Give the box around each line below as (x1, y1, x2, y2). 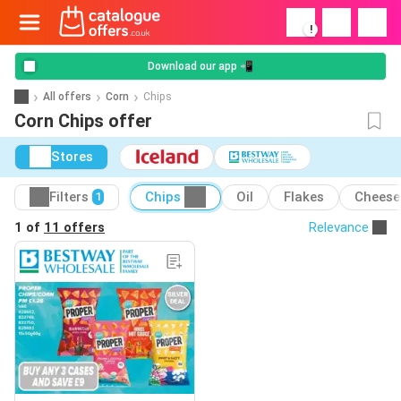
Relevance (309, 218, 369, 235)
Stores (51, 149, 93, 166)
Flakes (284, 189, 324, 206)
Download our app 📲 (148, 60, 253, 73)
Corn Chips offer (14, 110, 152, 132)
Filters (49, 189, 89, 206)
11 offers (44, 218, 105, 235)
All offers (43, 90, 91, 103)
